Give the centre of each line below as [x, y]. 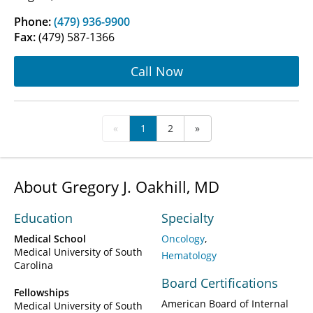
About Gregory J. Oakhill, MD [117, 187]
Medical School [50, 239]
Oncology [183, 239]
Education [43, 218]
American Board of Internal [225, 304]
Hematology [189, 256]
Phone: [34, 22]
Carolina [34, 265]
